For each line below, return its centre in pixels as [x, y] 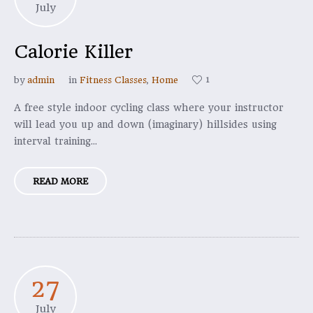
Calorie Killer [73, 52]
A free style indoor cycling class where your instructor [149, 108]
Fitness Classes [113, 80]
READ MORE [60, 181]
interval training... [56, 141]
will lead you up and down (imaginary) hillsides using [145, 124]
